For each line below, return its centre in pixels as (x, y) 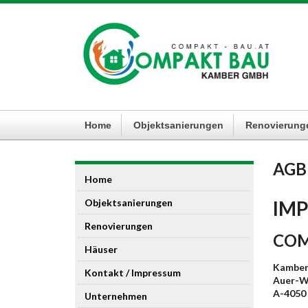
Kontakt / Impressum (132, 273)
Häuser (101, 249)
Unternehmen (115, 296)
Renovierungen (118, 226)
